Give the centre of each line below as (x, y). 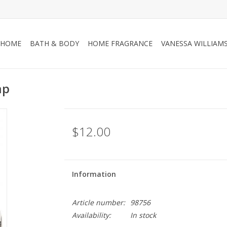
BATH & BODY (54, 43)
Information (94, 174)
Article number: (98, 202)
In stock (143, 215)
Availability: (91, 215)
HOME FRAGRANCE (120, 43)
